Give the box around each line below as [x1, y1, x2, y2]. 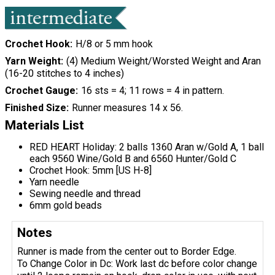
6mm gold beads [29, 199, 102, 212]
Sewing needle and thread [29, 188, 141, 200]
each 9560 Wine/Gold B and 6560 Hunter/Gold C [29, 153, 236, 165]
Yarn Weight [5, 55, 61, 68]
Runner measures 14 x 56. [71, 102, 183, 114]
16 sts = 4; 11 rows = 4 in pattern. [80, 85, 224, 97]
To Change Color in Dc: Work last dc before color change [17, 257, 258, 269]
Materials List [5, 118, 84, 133]
